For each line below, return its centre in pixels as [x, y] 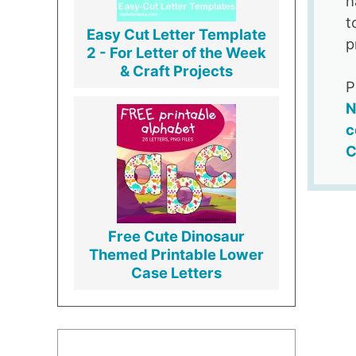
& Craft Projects [176, 71]
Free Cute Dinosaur [176, 236]
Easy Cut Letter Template [176, 35]
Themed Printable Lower [176, 255]
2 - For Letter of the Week [176, 53]
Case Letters [176, 273]
